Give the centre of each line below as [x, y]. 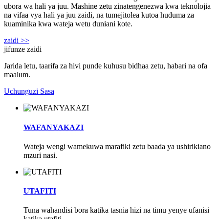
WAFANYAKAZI [54, 127]
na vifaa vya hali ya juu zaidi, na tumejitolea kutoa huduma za [99, 15]
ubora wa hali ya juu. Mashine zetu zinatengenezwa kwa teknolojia [107, 6]
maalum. [17, 75]
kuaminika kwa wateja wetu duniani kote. [68, 24]
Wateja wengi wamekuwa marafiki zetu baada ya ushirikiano [117, 146]
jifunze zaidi [23, 49]
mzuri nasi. [40, 155]
